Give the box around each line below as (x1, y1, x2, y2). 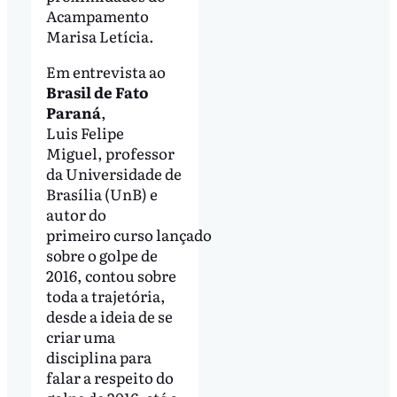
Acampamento (45, 4, 149, 27)
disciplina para (45, 346, 152, 369)
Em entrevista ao (45, 60, 166, 83)
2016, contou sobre (45, 264, 176, 287)
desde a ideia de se (45, 305, 173, 328)
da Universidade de (45, 162, 182, 185)
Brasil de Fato (45, 81, 149, 104)
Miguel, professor (45, 142, 175, 165)
